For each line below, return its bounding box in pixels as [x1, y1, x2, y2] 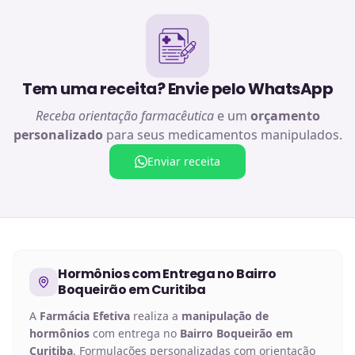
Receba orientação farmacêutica [35, 106, 214, 124]
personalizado [13, 125, 103, 143]
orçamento [250, 106, 320, 124]
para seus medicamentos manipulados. [102, 125, 342, 143]
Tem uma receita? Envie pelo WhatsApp [22, 77, 333, 100]
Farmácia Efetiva [40, 307, 130, 323]
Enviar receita [147, 153, 220, 169]
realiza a [130, 307, 181, 323]
